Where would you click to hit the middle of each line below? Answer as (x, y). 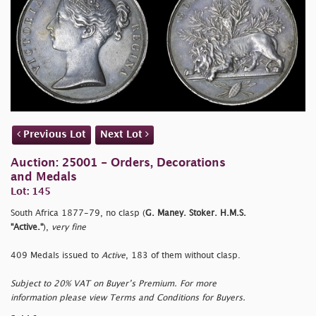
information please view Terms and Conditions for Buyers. (128, 298)
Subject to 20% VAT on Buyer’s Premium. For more (114, 284)
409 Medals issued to (56, 255)
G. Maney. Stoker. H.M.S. (196, 213)
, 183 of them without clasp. (183, 255)
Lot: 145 (31, 191)
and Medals (44, 177)
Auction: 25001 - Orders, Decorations (118, 163)
